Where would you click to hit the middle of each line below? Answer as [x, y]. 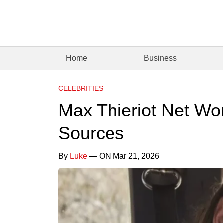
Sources [91, 133]
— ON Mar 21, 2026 [123, 156]
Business [161, 58]
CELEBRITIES [81, 88]
